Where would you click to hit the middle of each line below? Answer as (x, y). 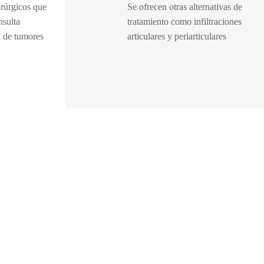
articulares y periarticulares (177, 36)
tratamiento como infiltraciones (184, 22)
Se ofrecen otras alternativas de (185, 7)
